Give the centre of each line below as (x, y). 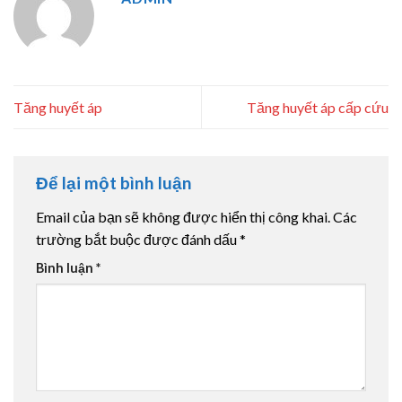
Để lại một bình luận (116, 183)
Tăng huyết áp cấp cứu (318, 108)
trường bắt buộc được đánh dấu (138, 239)
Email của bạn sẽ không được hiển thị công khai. (183, 216)
